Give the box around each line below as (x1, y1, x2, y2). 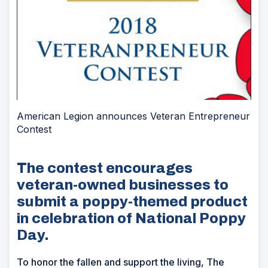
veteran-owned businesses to (17, 176, 229, 193)
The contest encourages (17, 160, 193, 176)
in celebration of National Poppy (17, 210, 246, 226)
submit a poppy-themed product (17, 193, 248, 209)
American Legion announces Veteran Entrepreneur (17, 109, 250, 122)
